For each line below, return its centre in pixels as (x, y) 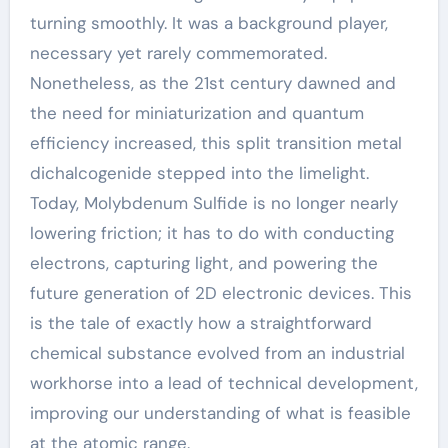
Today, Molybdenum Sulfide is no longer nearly (213, 203)
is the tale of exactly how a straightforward (200, 323)
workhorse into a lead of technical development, (223, 383)
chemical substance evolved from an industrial (217, 353)
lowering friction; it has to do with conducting (211, 233)
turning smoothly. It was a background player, (208, 23)
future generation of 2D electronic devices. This (220, 293)
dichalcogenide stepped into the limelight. (199, 173)
